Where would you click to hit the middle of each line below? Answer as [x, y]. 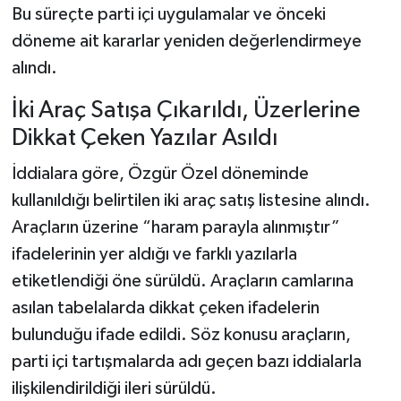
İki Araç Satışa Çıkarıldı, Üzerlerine [185, 111]
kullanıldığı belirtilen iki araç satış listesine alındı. [191, 200]
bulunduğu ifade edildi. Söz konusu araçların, [181, 334]
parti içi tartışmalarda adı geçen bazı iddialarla [186, 361]
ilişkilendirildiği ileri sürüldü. [114, 388]
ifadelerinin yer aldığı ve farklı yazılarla [154, 254]
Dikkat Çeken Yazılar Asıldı [144, 139]
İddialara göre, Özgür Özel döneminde [160, 173]
